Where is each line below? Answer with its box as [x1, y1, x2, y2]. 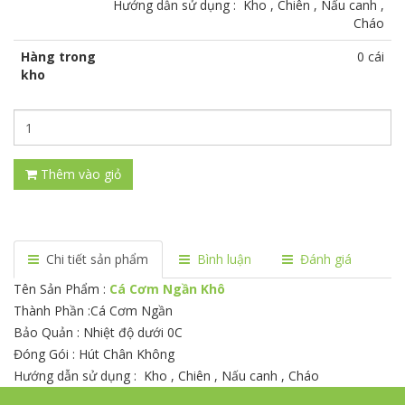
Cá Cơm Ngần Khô [109, 280, 225, 298]
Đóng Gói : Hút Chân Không [14, 345, 178, 363]
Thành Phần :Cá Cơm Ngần [14, 302, 176, 320]
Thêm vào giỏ [37, 165, 121, 184]
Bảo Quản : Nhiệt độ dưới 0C [14, 324, 186, 342]
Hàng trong [21, 48, 96, 66]
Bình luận [197, 250, 251, 268]
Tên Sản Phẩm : [14, 280, 109, 298]
